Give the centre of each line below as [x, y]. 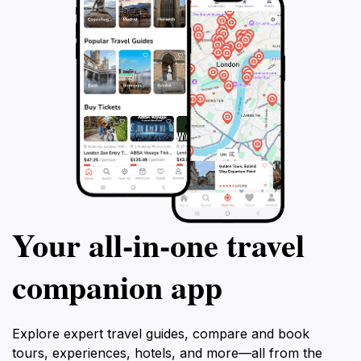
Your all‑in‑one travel [158, 245]
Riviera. [33, 25]
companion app [117, 287]
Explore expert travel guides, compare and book [161, 334]
